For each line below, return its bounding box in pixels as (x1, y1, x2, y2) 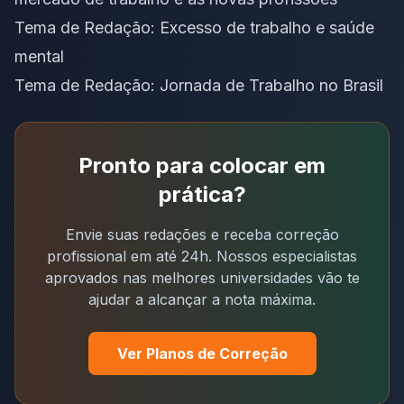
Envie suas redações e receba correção (65, 225, 339, 243)
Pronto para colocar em (78, 151, 326, 179)
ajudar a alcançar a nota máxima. (88, 289, 316, 308)
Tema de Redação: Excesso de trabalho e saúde (14, 17, 374, 37)
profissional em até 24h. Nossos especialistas (47, 246, 357, 265)
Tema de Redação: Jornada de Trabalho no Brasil (14, 75, 383, 95)
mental (14, 46, 64, 66)
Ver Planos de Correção (116, 344, 288, 363)
